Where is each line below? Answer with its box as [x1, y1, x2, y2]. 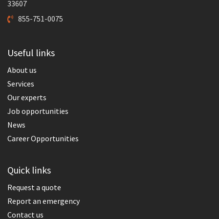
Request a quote [7, 182, 61, 192]
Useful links [7, 46, 55, 59]
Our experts [7, 92, 46, 102]
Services [7, 78, 34, 88]
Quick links [7, 163, 51, 176]
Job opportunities [7, 106, 68, 116]
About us [7, 65, 37, 75]
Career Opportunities [7, 133, 79, 143]
